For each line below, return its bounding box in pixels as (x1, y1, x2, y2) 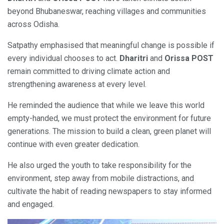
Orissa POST (164, 53, 213, 63)
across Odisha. (7, 19, 59, 29)
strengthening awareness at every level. (7, 79, 146, 89)
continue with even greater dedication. (7, 139, 139, 149)
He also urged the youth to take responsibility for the (7, 160, 191, 170)
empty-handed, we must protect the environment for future (7, 113, 211, 123)
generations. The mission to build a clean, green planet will (7, 126, 211, 136)
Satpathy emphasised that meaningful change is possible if (7, 40, 214, 50)
